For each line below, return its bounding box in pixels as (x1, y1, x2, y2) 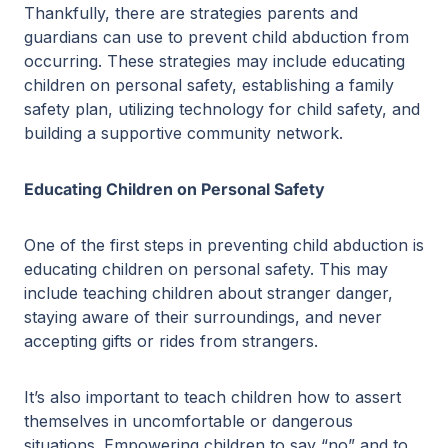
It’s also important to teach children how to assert (24, 387, 401, 407)
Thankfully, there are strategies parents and (24, 3, 358, 23)
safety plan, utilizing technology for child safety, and (24, 99, 420, 119)
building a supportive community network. (24, 123, 343, 143)
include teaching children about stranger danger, (24, 283, 393, 303)
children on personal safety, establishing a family (24, 75, 394, 95)
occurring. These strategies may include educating (24, 51, 405, 71)
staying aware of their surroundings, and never (24, 307, 382, 327)
